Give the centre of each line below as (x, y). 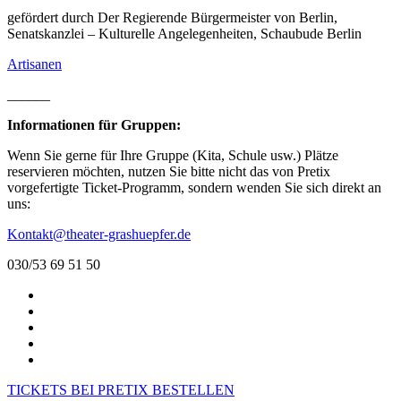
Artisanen (34, 64)
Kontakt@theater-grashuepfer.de (99, 234)
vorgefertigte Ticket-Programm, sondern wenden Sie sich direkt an (194, 187)
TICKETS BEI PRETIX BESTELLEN (121, 389)
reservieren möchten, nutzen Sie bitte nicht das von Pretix (169, 171)
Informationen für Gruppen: (94, 124)
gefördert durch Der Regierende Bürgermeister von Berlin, (172, 17)
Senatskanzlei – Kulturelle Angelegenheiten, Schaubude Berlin (184, 33)
